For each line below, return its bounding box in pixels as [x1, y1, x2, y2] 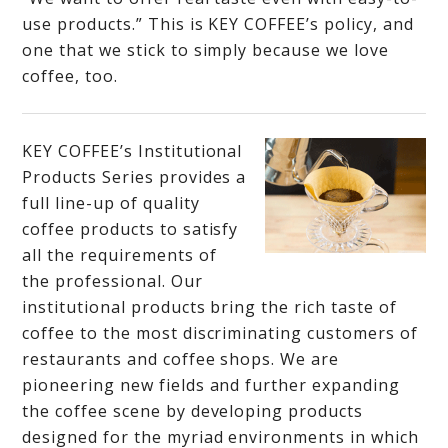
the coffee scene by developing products [22, 400, 363, 422]
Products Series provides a [22, 166, 247, 188]
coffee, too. [22, 65, 118, 87]
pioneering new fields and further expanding [22, 374, 400, 396]
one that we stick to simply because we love [22, 39, 389, 61]
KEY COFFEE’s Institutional [22, 140, 243, 162]
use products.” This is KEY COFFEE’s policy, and [22, 13, 414, 35]
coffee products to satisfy [22, 218, 239, 240]
